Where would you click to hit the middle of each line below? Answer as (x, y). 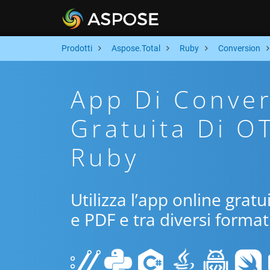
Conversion (239, 48)
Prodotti (77, 48)
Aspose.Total (136, 48)
